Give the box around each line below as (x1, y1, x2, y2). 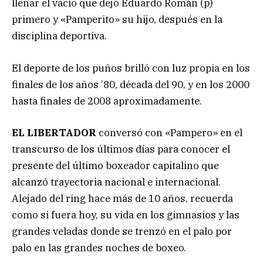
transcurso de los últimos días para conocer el (12, 142, 230, 156)
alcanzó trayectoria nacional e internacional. (12, 175, 221, 188)
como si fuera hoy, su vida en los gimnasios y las (12, 208, 240, 221)
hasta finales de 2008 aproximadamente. (12, 94, 202, 107)
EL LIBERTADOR (12, 126, 96, 139)
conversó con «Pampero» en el (96, 126, 242, 139)
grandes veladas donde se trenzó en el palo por (12, 224, 232, 238)
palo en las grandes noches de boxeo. (12, 241, 186, 254)
